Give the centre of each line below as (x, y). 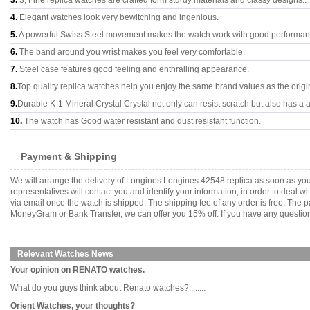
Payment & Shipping (69, 156)
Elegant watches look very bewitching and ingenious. (118, 17)
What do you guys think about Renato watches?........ (108, 288)
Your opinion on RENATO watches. (77, 270)
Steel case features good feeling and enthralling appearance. (133, 69)
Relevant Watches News (65, 254)
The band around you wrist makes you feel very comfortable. (131, 52)
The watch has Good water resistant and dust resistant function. (142, 121)
